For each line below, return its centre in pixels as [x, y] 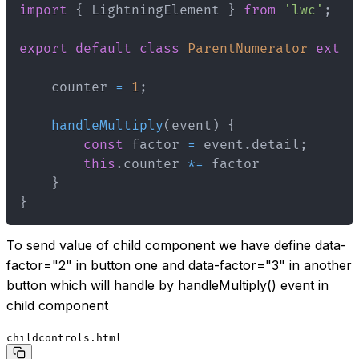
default [103, 49]
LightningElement [155, 11]
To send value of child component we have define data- [176, 246]
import [43, 11]
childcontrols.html [64, 338]
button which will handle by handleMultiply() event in [167, 286]
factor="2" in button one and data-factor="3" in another [179, 266]
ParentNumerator [248, 49]
